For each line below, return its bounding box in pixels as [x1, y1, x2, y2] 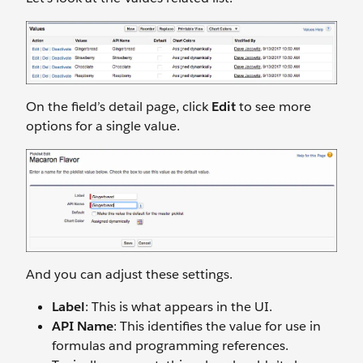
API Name [52, 318, 113, 335]
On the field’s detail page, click [26, 98, 211, 116]
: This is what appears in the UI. [85, 298, 272, 316]
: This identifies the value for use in [113, 318, 321, 335]
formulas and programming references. [52, 337, 288, 355]
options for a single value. [26, 117, 180, 135]
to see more [236, 98, 311, 116]
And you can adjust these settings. [26, 266, 233, 284]
